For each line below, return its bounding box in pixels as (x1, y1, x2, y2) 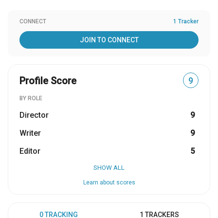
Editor (19, 146, 40, 156)
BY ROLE (19, 95, 42, 102)
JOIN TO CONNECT (79, 36, 139, 44)
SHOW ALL (93, 164, 125, 171)
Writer (19, 128, 41, 138)
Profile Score (19, 75, 76, 87)
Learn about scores (83, 179, 135, 186)
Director (19, 110, 49, 120)
